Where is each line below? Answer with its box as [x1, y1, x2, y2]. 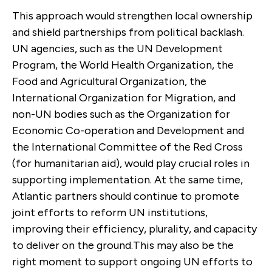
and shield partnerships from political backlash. [12, 25, 244, 39]
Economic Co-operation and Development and [12, 123, 244, 137]
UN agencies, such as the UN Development [12, 41, 223, 55]
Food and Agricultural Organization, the [12, 74, 206, 88]
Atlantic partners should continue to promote [12, 189, 239, 203]
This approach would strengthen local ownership [12, 8, 253, 22]
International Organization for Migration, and [12, 90, 236, 104]
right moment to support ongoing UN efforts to [12, 254, 253, 268]
